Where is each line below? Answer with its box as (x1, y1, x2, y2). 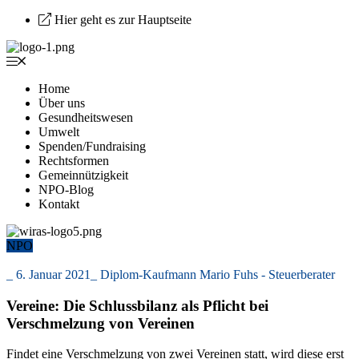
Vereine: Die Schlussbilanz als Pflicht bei (6, 296, 268, 314)
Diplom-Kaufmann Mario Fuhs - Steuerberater (100, 268, 335, 281)
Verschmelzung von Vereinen (6, 314, 195, 332)
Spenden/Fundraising (38, 139, 146, 153)
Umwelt (38, 125, 79, 139)
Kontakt (38, 197, 79, 211)
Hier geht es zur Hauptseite (54, 13, 192, 26)
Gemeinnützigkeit (38, 168, 128, 182)
